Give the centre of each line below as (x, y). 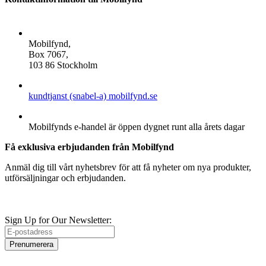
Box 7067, (48, 55)
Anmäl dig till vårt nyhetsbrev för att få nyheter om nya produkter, (128, 167)
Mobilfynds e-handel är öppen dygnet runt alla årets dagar (137, 127)
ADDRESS (51, 33)
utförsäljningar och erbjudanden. (65, 178)
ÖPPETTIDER (60, 116)
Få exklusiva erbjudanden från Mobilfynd (89, 147)
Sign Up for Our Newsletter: (58, 220)
